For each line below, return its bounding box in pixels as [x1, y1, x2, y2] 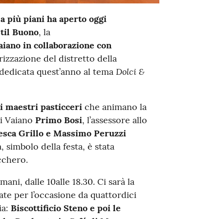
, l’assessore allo [82, 114, 147, 126]
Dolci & [115, 65, 145, 77]
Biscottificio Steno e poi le [10, 202, 121, 214]
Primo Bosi [35, 114, 82, 126]
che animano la [82, 101, 147, 112]
